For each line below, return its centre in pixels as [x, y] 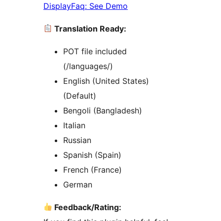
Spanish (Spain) [92, 155]
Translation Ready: [90, 28]
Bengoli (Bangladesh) [103, 110]
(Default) [80, 95]
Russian [77, 140]
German [78, 184]
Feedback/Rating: [87, 207]
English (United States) [106, 81]
